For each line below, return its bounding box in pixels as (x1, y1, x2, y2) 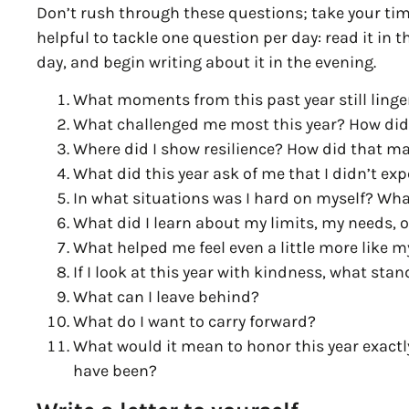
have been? (73, 361, 158, 382)
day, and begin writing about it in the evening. (37, 51, 377, 72)
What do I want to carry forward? (73, 311, 317, 332)
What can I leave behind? (73, 287, 260, 308)
